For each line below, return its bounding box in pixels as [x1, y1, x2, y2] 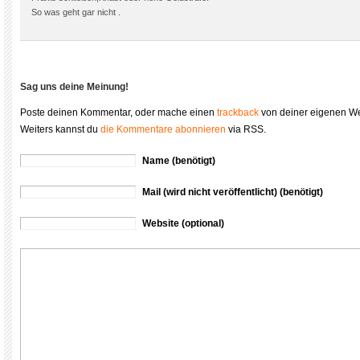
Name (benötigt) [142, 155, 215, 166]
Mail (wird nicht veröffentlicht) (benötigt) [142, 186, 323, 198]
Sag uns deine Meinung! [20, 81, 129, 92]
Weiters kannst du [20, 124, 100, 135]
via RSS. [226, 124, 266, 135]
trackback [217, 107, 259, 118]
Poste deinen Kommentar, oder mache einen [20, 107, 217, 118]
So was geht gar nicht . [31, 7, 121, 17]
